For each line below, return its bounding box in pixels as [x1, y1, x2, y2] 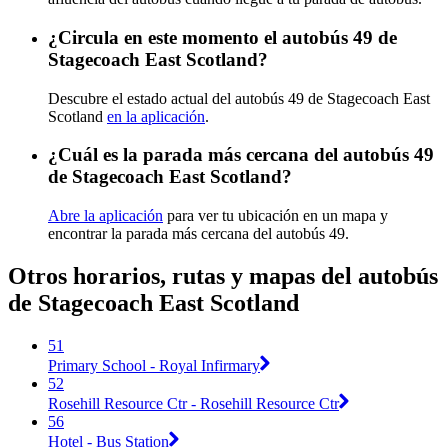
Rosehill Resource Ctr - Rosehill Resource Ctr [48, 394, 339, 412]
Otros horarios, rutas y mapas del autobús [8, 263, 438, 290]
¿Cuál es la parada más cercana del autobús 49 [48, 144, 434, 166]
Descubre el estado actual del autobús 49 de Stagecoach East [48, 89, 430, 107]
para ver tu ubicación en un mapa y [163, 207, 388, 225]
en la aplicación [107, 107, 205, 125]
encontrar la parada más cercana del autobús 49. [48, 225, 349, 243]
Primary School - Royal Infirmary [48, 356, 260, 374]
